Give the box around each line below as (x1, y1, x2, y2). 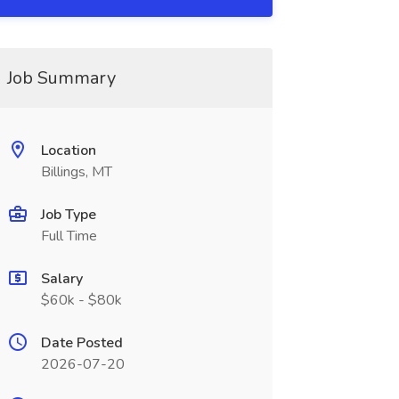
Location (40, 141, 96, 160)
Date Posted (40, 333, 123, 353)
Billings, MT (40, 162, 112, 182)
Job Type (40, 205, 96, 224)
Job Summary (6, 66, 116, 90)
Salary (40, 269, 83, 289)
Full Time (40, 226, 97, 246)
